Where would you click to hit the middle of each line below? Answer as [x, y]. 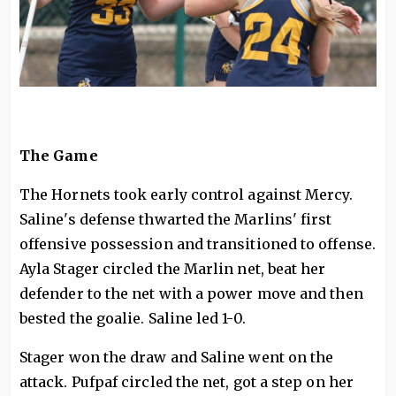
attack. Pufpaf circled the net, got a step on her [187, 382]
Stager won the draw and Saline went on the [177, 358]
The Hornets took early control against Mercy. [186, 195]
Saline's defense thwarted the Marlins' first [176, 220]
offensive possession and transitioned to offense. [198, 244]
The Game [59, 156]
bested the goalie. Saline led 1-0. [133, 319]
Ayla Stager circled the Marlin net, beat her [173, 269]
